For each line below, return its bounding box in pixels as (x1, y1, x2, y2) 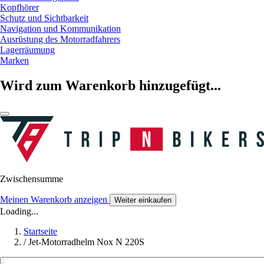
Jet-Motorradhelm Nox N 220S (28, 237, 144, 247)
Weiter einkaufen (114, 196, 171, 205)
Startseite (24, 226, 57, 237)
